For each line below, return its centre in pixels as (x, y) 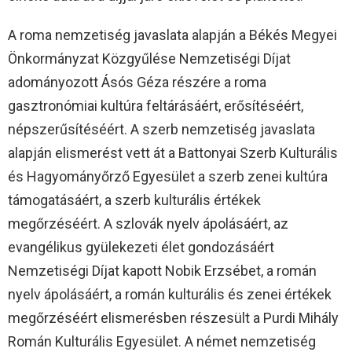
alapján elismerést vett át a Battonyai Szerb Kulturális (173, 152)
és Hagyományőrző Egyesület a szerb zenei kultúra (168, 176)
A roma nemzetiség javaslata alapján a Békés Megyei (172, 35)
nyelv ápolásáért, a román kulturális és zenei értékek (170, 294)
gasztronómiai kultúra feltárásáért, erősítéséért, (156, 105)
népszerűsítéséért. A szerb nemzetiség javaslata (161, 129)
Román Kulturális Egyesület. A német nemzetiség (162, 341)
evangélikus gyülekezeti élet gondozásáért (141, 247)
